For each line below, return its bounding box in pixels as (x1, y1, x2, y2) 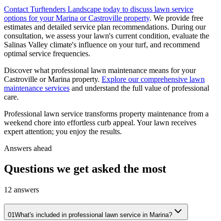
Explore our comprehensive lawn (102, 74, 205, 83)
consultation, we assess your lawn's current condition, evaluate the (4, 31, 209, 40)
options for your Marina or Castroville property (4, 13, 149, 22)
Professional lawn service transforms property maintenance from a (4, 109, 209, 118)
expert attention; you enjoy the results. (4, 127, 122, 136)
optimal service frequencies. (4, 49, 90, 58)
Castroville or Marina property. (4, 74, 102, 83)
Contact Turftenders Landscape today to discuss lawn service (4, 4, 193, 13)
